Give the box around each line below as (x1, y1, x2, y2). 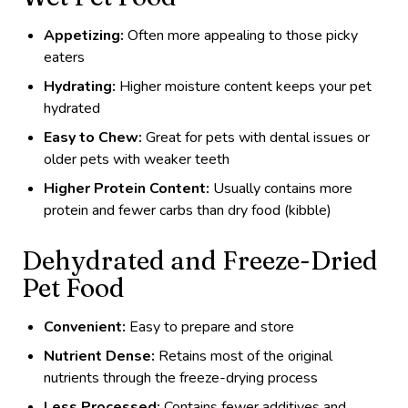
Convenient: (44, 316, 126, 337)
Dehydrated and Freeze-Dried (22, 244, 378, 276)
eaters (44, 46, 85, 67)
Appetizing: (44, 25, 124, 46)
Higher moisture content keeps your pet (116, 76, 372, 97)
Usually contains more (209, 178, 352, 199)
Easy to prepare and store (126, 316, 294, 337)
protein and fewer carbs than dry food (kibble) (44, 199, 331, 220)
